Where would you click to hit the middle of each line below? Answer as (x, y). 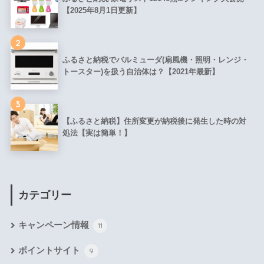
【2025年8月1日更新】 (101, 10)
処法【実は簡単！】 (97, 133)
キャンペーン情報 (55, 225)
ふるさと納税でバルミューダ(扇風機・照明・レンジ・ (155, 60)
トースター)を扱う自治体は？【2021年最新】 (141, 71)
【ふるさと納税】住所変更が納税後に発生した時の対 (154, 121)
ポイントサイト (50, 251)
